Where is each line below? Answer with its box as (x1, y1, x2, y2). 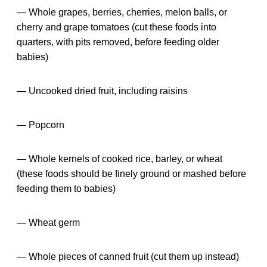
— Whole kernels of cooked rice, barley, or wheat (17, 153, 222, 164)
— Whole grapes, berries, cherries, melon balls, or (17, 7, 227, 17)
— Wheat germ (17, 217, 80, 228)
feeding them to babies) (17, 183, 116, 194)
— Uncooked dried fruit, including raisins (17, 85, 188, 96)
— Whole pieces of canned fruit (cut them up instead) (17, 251, 239, 262)
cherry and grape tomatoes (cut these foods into (17, 21, 216, 32)
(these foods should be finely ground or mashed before (17, 168, 246, 179)
